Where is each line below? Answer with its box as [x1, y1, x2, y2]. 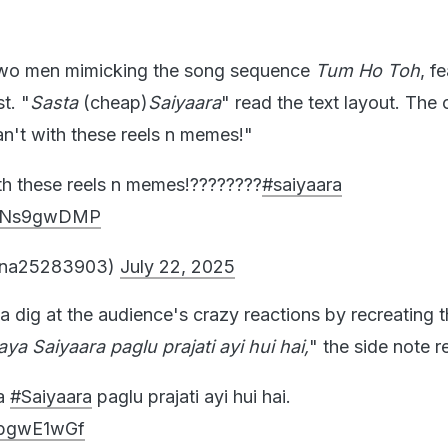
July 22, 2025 [120, 255, 235, 277]
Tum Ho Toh [315, 59, 420, 81]
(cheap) [78, 91, 148, 113]
